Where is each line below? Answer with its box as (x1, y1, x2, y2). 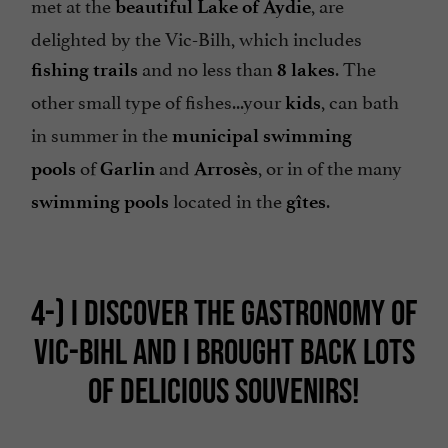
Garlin (100, 157, 159, 181)
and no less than (142, 53, 277, 82)
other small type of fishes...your (31, 86, 285, 115)
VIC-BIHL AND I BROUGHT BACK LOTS (33, 330, 415, 371)
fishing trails (31, 58, 142, 82)
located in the (173, 185, 286, 214)
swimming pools (31, 190, 173, 214)
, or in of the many (258, 152, 402, 181)
